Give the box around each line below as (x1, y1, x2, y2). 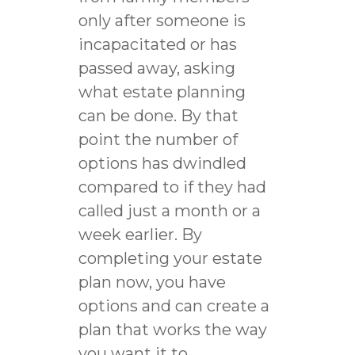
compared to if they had (78, 177, 266, 197)
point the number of (78, 129, 238, 149)
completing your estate (78, 248, 262, 268)
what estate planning (78, 82, 246, 101)
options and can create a (78, 296, 269, 315)
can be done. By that (78, 105, 239, 125)
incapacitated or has (78, 34, 237, 54)
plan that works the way (78, 319, 267, 339)
